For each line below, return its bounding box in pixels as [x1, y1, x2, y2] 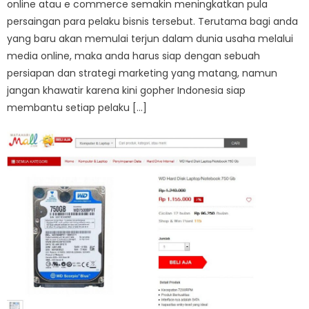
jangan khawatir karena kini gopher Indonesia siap [7, 83, 246, 97]
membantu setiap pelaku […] [7, 100, 148, 114]
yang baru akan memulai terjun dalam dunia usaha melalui [7, 31, 294, 46]
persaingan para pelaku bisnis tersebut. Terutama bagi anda [7, 14, 299, 28]
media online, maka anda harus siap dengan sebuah [7, 48, 261, 63]
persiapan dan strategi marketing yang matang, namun [7, 66, 278, 80]
